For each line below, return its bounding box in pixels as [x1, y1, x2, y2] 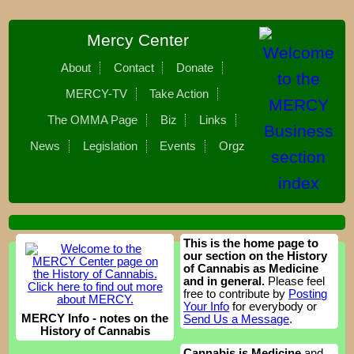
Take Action [149, 88, 209, 101]
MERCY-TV [65, 88, 127, 101]
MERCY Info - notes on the [21, 311, 169, 325]
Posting [288, 288, 328, 301]
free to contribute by [183, 288, 289, 301]
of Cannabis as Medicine [183, 262, 319, 276]
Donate [176, 62, 214, 75]
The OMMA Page [47, 114, 137, 127]
